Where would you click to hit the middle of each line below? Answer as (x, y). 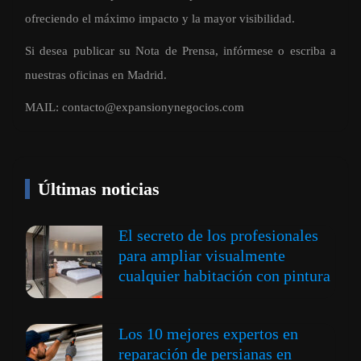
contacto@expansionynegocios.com (153, 108)
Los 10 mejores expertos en (208, 334)
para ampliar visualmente (202, 256)
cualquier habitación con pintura (224, 276)
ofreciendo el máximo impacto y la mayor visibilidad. (160, 19)
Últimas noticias (99, 189)
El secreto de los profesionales (218, 236)
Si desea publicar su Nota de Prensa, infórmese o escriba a (180, 51)
